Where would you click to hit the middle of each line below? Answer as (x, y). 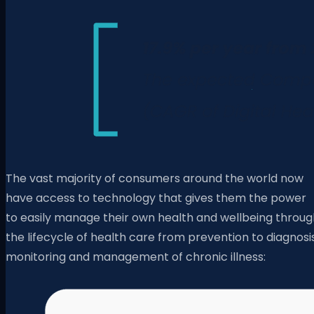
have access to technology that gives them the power (156, 198)
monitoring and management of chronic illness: (136, 257)
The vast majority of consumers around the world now (155, 178)
